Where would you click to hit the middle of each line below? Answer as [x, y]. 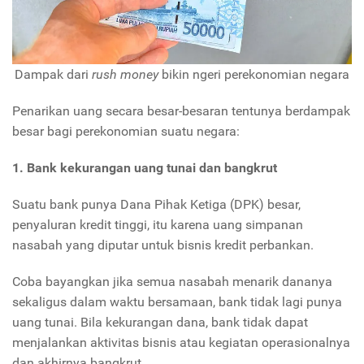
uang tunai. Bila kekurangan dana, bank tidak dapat [160, 323]
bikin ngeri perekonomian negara [256, 75]
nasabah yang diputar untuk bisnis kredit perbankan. [163, 245]
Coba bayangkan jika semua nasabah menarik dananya [172, 282]
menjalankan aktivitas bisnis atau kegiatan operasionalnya [181, 343]
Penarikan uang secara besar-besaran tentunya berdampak [181, 111]
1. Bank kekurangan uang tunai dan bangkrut [145, 168]
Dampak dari [53, 75]
